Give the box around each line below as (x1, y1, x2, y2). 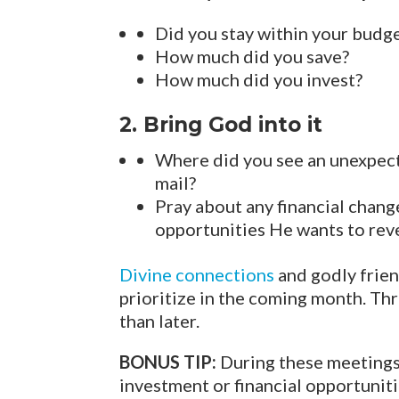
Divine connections (119, 264, 275, 285)
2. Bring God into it (119, 112, 323, 137)
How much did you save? (155, 45, 350, 67)
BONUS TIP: (119, 351, 217, 372)
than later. (119, 310, 200, 331)
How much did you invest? (155, 69, 363, 90)
